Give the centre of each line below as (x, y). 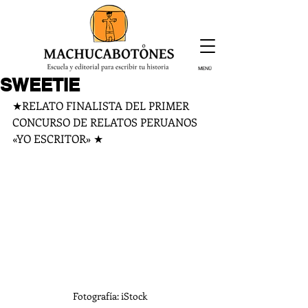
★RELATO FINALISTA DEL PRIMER (102, 106)
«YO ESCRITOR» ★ (58, 139)
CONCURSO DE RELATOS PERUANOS (106, 122)
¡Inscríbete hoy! (107, 90)
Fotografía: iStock (110, 296)
